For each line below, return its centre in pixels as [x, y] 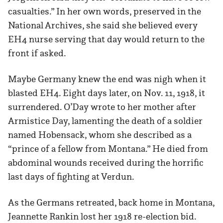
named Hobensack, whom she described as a [100, 135]
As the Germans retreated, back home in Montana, [111, 203]
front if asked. [38, 53]
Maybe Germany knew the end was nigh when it [107, 79]
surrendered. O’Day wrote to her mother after [102, 107]
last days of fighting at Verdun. [71, 177]
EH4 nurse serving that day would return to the [106, 39]
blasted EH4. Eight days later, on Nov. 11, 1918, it [107, 93]
